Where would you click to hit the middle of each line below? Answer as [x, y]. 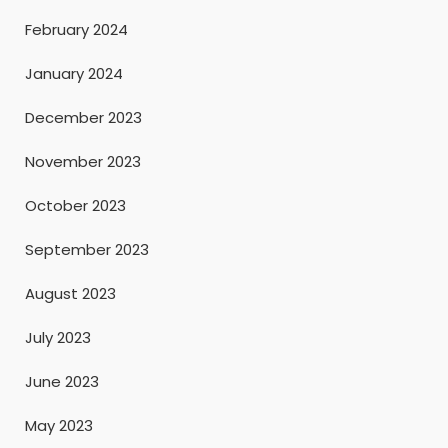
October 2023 [75, 205]
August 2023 [70, 293]
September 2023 [87, 249]
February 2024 [76, 29]
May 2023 [59, 425]
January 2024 [74, 73]
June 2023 [62, 381]
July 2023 [58, 337]
